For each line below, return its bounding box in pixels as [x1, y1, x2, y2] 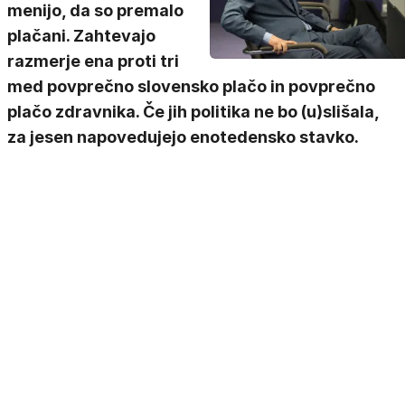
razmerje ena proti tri [7, 52, 179, 71]
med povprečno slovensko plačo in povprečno [7, 77, 375, 96]
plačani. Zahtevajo [7, 26, 155, 45]
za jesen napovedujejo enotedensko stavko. [7, 127, 359, 146]
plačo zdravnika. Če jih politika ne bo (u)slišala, [7, 102, 379, 121]
